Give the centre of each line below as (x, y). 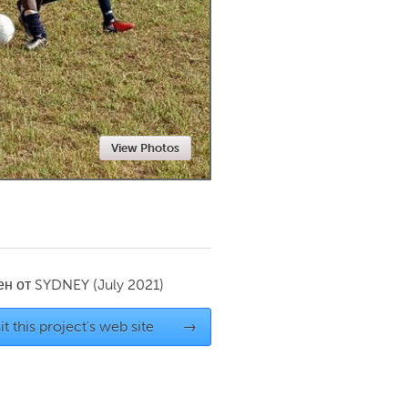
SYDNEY (62, 285)
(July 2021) (128, 285)
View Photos (145, 148)
